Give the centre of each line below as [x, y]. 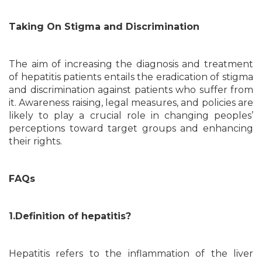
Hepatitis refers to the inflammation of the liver [131, 254]
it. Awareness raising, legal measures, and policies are [131, 103]
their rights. [35, 141]
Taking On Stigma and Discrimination [104, 27]
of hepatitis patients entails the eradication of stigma [131, 77]
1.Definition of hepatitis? [70, 216]
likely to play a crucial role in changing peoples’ [131, 116]
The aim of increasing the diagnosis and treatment [131, 64]
